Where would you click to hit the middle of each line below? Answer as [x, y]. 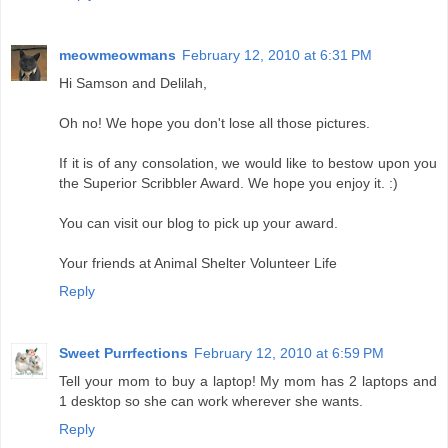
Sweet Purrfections [123, 353]
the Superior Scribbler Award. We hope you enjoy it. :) [228, 183]
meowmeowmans [117, 55]
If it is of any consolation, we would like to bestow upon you [248, 163]
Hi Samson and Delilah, [133, 83]
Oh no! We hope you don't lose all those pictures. [214, 123]
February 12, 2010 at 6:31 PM [277, 55]
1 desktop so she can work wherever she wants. [211, 401]
